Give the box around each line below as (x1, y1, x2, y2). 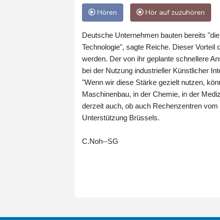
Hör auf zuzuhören (143, 7, 205, 17)
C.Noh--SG (82, 137, 118, 145)
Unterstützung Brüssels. (82, 113, 160, 122)
